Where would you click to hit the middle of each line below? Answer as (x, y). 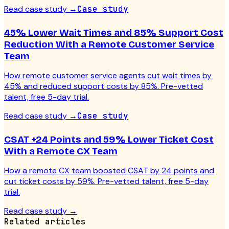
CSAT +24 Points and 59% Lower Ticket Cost (109, 140)
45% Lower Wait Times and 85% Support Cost (114, 33)
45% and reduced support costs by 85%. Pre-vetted (104, 86)
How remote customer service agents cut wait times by (108, 76)
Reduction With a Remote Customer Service (109, 44)
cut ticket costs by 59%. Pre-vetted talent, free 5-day (106, 181)
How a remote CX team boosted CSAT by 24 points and (109, 171)
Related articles (45, 222)
